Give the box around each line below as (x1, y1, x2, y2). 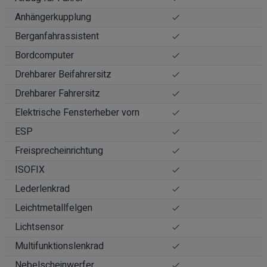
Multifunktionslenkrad (15, 238, 104, 253)
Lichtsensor (15, 219, 64, 234)
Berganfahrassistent (15, 29, 99, 44)
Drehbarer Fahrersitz (15, 86, 100, 101)
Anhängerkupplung (15, 10, 91, 24)
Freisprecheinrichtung (15, 143, 103, 158)
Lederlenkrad (15, 181, 70, 196)
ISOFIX (15, 162, 45, 177)
